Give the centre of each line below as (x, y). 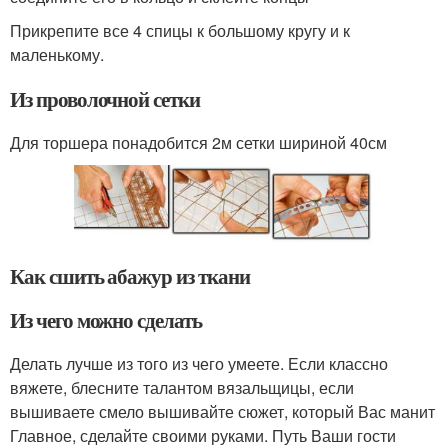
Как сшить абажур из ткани (130, 275)
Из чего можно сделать (106, 319)
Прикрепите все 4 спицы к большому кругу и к (180, 30)
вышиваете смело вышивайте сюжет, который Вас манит (222, 411)
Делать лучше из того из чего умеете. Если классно (199, 363)
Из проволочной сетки (105, 98)
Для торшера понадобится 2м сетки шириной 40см (198, 142)
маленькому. (57, 54)
